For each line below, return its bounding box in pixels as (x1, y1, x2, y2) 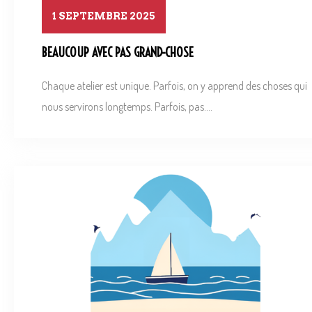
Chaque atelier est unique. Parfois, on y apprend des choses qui (42, 78, 307, 93)
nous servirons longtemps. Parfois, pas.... (42, 99, 212, 114)
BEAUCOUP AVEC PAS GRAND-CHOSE (42, 45, 194, 61)
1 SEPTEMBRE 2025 (52, 10, 155, 22)
